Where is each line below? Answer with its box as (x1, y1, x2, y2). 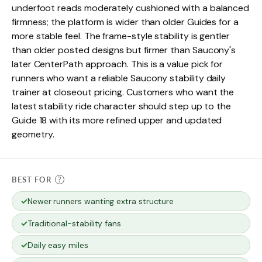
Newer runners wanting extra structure (27, 196, 174, 207)
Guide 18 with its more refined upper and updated (12, 114, 222, 127)
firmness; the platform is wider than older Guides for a (12, 16, 239, 29)
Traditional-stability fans (27, 218, 121, 229)
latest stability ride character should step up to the (12, 100, 232, 113)
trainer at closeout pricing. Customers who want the (12, 86, 235, 99)
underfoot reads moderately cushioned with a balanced (12, 2, 250, 15)
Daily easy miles (27, 240, 88, 251)
